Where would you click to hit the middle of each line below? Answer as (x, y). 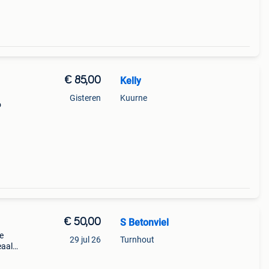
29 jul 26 (85, 240)
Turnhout (137, 240)
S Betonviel (144, 222)
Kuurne (133, 98)
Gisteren (85, 98)
